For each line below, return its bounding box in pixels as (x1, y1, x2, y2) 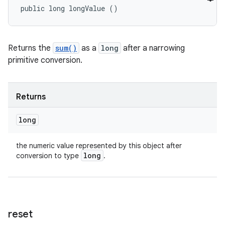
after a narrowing (121, 43, 185, 53)
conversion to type (16, 151, 81, 160)
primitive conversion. (8, 55, 82, 65)
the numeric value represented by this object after (16, 141, 182, 150)
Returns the (8, 43, 53, 53)
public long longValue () (21, 4, 118, 13)
